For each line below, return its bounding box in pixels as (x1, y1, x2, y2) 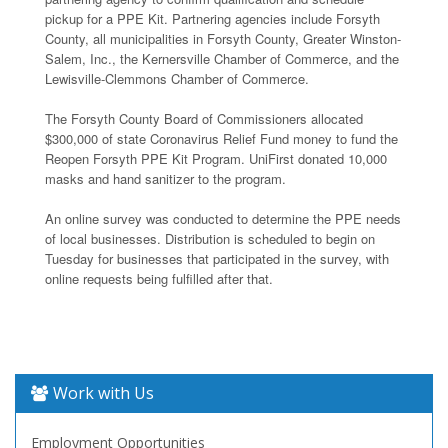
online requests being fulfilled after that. (45, 268, 273, 288)
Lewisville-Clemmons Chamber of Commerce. (45, 68, 309, 88)
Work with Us (53, 381, 154, 404)
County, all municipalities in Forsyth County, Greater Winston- (45, 28, 401, 48)
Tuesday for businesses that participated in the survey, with (45, 248, 389, 268)
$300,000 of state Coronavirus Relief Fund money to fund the (45, 128, 398, 148)
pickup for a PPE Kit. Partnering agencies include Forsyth (45, 8, 380, 28)
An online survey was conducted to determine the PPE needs (45, 208, 401, 228)
